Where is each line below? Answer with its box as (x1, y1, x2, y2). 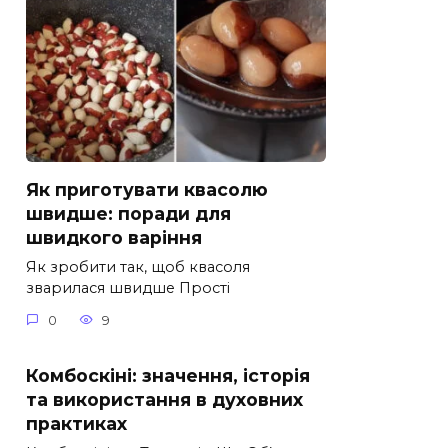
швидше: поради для (26, 203, 231, 225)
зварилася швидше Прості (26, 279, 230, 298)
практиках (26, 412, 127, 434)
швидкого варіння (26, 227, 202, 249)
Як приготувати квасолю (26, 179, 268, 201)
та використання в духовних (26, 388, 303, 410)
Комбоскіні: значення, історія (26, 364, 310, 386)
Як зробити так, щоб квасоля (26, 258, 250, 277)
